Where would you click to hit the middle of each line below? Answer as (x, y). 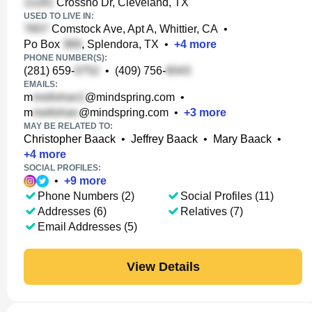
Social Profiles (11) (227, 196)
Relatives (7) (211, 211)
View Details (163, 266)
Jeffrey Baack (164, 139)
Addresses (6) (72, 211)
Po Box (43, 44)
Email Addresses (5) (87, 227)
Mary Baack (242, 139)
